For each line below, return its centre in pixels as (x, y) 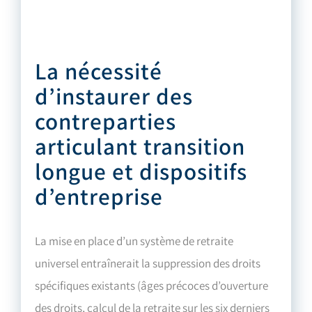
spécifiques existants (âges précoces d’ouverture (152, 285)
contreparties (106, 121)
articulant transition (140, 146)
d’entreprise (99, 196)
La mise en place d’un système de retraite (134, 241)
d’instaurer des (114, 96)
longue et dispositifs (141, 171)
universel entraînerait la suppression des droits (148, 263)
